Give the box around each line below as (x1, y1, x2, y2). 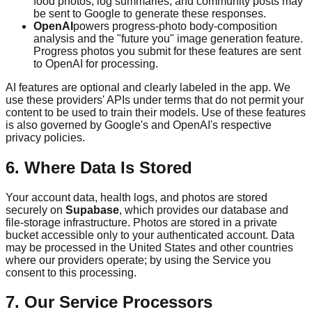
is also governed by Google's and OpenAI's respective (6, 118, 272, 131)
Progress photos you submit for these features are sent (33, 45, 301, 57)
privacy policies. (6, 131, 85, 143)
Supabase (65, 203, 119, 216)
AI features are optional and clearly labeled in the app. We (6, 81, 290, 93)
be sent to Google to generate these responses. (33, 7, 266, 19)
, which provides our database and (119, 203, 288, 216)
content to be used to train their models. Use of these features (6, 106, 306, 118)
